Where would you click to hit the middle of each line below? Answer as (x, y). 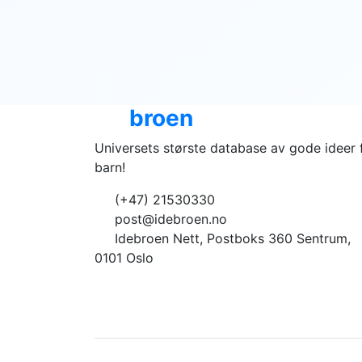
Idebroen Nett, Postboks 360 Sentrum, (231, 238)
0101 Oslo (124, 257)
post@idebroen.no (169, 219)
